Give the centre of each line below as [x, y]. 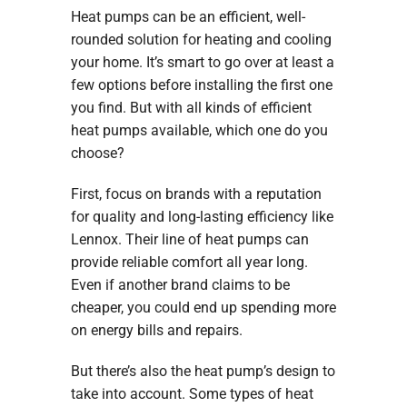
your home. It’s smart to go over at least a [202, 63]
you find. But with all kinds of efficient [191, 108]
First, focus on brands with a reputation [196, 194]
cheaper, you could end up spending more [203, 308]
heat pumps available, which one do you [199, 131]
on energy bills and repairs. [156, 331]
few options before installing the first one [201, 85]
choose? [97, 154]
